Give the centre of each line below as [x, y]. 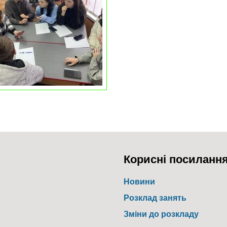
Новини [139, 181]
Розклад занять [155, 197]
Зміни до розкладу [161, 214]
